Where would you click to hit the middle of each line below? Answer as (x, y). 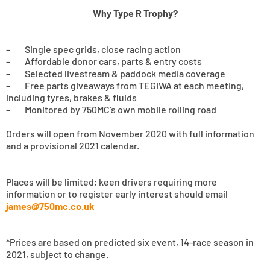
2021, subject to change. (57, 254)
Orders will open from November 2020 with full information (130, 134)
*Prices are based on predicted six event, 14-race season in (130, 242)
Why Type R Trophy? (135, 13)
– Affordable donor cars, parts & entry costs (104, 61)
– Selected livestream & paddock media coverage (116, 74)
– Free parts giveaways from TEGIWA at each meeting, (125, 86)
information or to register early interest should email (117, 194)
